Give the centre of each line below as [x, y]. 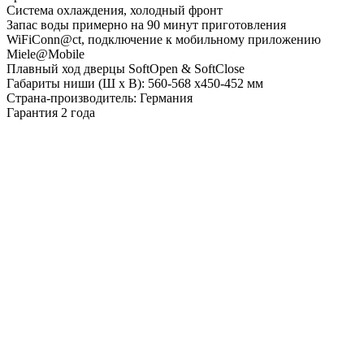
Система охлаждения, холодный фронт [115, 10]
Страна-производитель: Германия [100, 97]
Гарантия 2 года [51, 112]
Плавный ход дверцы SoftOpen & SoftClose [126, 68]
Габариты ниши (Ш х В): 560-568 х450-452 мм [135, 83]
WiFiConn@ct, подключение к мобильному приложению [164, 39]
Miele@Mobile [45, 54]
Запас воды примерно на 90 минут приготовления [146, 24]
